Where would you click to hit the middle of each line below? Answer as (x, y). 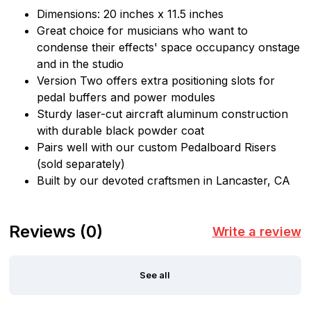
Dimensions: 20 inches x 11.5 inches (130, 14)
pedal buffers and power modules (126, 97)
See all (155, 275)
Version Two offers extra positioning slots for (155, 81)
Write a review (257, 232)
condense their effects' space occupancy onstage (168, 47)
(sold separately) (81, 164)
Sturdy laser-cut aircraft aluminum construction (162, 114)
